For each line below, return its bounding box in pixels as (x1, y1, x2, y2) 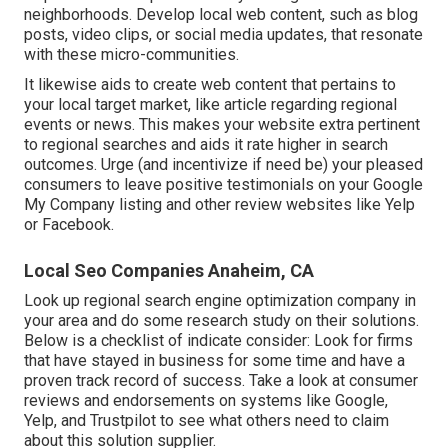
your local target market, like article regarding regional (24, 95, 397, 115)
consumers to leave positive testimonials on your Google (24, 175, 423, 195)
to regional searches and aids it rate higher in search (24, 135, 388, 155)
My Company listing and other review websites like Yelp (24, 195, 415, 215)
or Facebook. (24, 215, 114, 235)
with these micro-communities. (24, 45, 239, 65)
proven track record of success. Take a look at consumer (24, 371, 418, 391)
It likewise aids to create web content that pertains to (24, 75, 396, 95)
